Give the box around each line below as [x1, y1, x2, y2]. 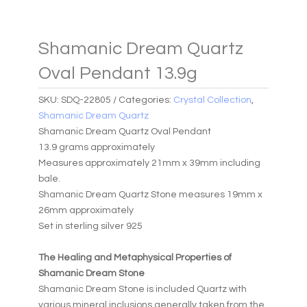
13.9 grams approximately [38, 142, 155, 152]
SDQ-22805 [60, 95, 111, 105]
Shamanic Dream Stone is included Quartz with [38, 284, 247, 294]
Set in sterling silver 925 [38, 221, 143, 231]
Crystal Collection [173, 95, 251, 105]
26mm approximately [38, 205, 134, 215]
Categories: [118, 95, 173, 105]
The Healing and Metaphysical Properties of [38, 252, 232, 262]
